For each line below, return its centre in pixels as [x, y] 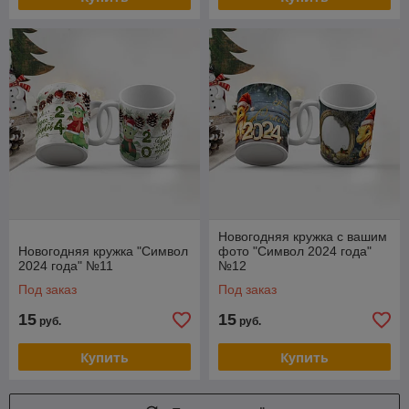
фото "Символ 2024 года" [295, 251]
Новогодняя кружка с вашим [303, 236]
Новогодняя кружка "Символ [103, 251]
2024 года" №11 [66, 266]
